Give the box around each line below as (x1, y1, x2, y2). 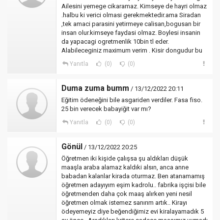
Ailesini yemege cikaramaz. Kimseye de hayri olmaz (61, 2, 207, 10)
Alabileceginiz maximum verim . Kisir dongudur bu (61, 47, 202, 54)
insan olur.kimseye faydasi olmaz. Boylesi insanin (61, 29, 200, 36)
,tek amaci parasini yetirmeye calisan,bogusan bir (61, 20, 200, 27)
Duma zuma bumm (61, 83, 129, 93)
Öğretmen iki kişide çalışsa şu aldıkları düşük (61, 155, 188, 162)
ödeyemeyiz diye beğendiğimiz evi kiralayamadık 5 (61, 208, 204, 215)
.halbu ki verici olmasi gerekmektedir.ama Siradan (61, 11, 201, 19)
